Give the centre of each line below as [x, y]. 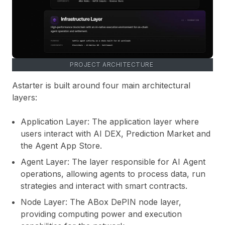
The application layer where [144, 122]
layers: [25, 98]
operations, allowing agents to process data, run [113, 174]
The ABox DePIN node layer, [124, 202]
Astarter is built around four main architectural [101, 86]
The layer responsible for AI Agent [137, 162]
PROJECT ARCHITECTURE [113, 65]
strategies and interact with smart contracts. [104, 186]
